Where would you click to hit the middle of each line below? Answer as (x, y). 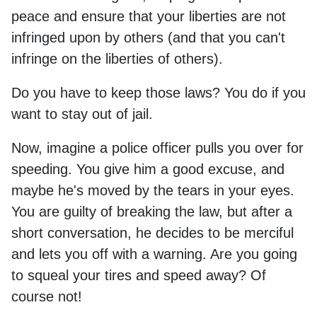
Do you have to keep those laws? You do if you (158, 92)
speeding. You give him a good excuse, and (148, 169)
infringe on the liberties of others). (117, 58)
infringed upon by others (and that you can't (148, 37)
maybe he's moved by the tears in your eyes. (153, 190)
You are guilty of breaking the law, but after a (152, 211)
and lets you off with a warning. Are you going (154, 254)
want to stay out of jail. (82, 114)
